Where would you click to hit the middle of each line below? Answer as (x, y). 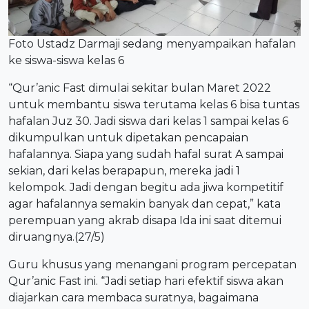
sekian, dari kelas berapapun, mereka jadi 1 (124, 170)
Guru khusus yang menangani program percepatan (152, 264)
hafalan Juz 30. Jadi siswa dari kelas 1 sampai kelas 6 (148, 121)
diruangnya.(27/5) (57, 237)
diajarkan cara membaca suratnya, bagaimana (133, 297)
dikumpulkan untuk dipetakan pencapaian (128, 137)
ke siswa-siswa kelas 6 (66, 60)
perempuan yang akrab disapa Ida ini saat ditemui (145, 220)
